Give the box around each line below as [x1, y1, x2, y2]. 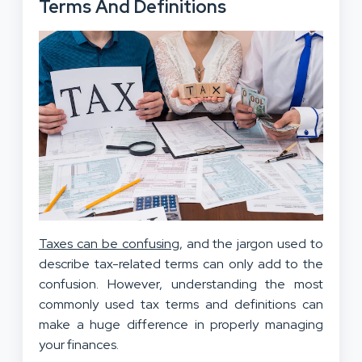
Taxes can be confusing [39, 234, 179, 252]
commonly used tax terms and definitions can [39, 295, 323, 313]
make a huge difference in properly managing [39, 315, 323, 333]
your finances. [39, 335, 119, 353]
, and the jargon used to [179, 234, 323, 252]
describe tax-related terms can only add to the [39, 255, 323, 272]
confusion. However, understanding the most [39, 275, 323, 293]
